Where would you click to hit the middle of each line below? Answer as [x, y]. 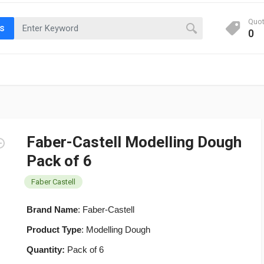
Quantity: [46, 250]
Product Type [54, 230]
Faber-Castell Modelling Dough [134, 142]
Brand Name [52, 209]
